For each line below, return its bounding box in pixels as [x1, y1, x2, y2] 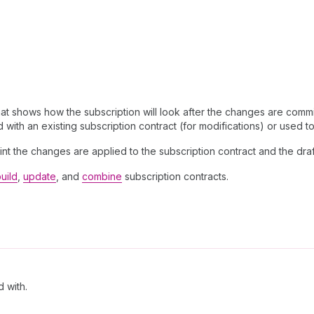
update [23, 170, 56, 182]
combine [82, 170, 122, 182]
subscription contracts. [122, 170, 228, 182]
